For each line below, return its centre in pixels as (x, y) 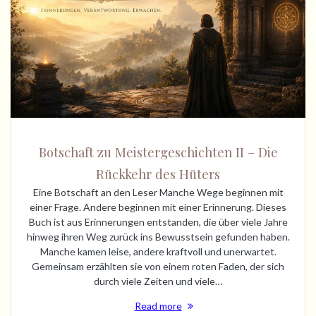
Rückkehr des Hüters (158, 174)
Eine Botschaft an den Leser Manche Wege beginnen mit (158, 192)
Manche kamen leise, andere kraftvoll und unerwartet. (158, 251)
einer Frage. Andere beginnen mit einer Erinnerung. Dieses (158, 207)
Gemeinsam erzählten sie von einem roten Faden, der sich (158, 266)
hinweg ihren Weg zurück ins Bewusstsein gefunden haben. (158, 236)
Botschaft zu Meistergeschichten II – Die (158, 152)
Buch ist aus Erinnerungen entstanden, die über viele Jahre (158, 221)
